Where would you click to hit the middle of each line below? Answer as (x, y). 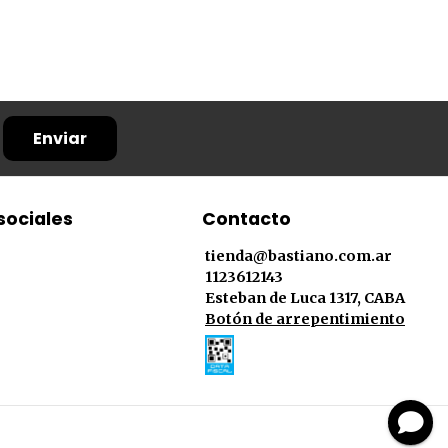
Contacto (246, 219)
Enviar (60, 139)
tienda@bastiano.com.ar (298, 256)
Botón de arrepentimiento (305, 319)
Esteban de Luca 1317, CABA (305, 298)
